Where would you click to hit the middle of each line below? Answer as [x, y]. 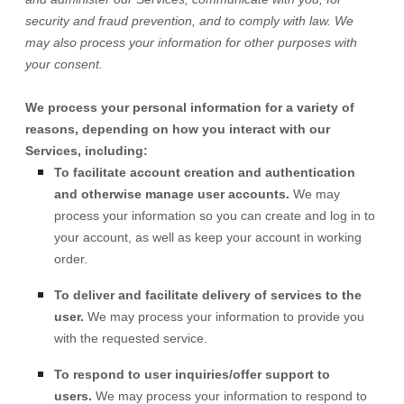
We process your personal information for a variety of [190, 107]
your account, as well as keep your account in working [208, 237]
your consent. [64, 64]
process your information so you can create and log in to [215, 216]
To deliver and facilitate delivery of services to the [208, 295]
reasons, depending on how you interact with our [178, 129]
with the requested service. [131, 338]
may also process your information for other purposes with [191, 42]
